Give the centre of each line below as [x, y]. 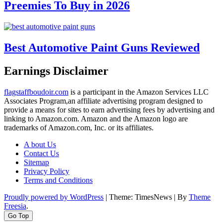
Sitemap [36, 162]
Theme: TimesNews [141, 197]
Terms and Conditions [58, 180]
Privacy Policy [47, 171]
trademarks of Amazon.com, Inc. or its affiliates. [79, 127]
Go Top [18, 216]
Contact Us [41, 153]
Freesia [15, 206]
